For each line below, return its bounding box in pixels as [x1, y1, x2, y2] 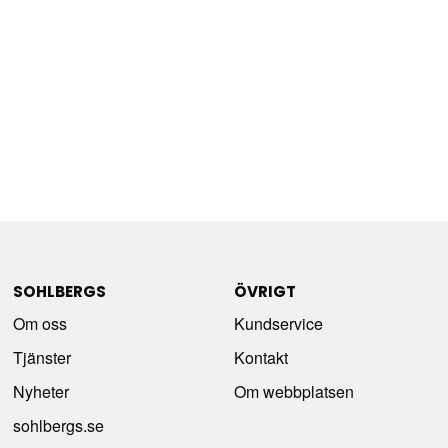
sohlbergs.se [13, 413, 105, 437]
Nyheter [13, 379, 70, 403]
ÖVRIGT [233, 280, 296, 302]
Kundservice [233, 311, 323, 335]
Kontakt [233, 345, 288, 369]
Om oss [13, 311, 68, 335]
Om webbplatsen [233, 379, 354, 403]
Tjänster [13, 345, 72, 369]
